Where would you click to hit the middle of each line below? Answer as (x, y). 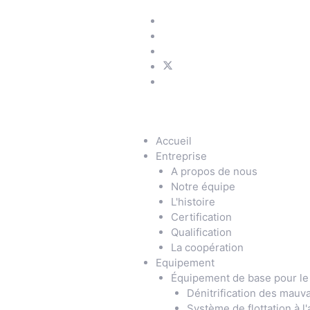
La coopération (207, 247)
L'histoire (193, 201)
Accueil (173, 140)
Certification (201, 217)
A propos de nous (214, 171)
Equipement (185, 262)
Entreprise (181, 156)
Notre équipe (203, 186)
